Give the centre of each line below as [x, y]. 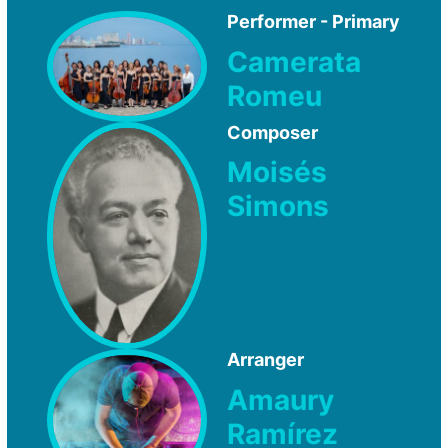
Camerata [294, 61]
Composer [272, 132]
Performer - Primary [313, 21]
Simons [278, 206]
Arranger [265, 359]
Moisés [277, 172]
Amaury [280, 399]
